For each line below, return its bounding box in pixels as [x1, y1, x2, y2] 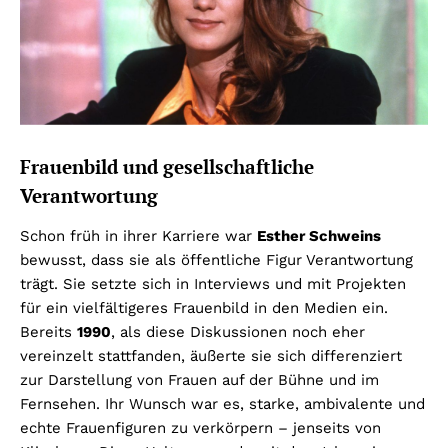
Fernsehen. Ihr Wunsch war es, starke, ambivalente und [20, 394, 425, 413]
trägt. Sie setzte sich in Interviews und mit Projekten [20, 274, 406, 293]
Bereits [20, 322, 77, 341]
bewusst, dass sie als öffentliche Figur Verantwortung [20, 250, 413, 269]
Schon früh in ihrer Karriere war [20, 226, 257, 245]
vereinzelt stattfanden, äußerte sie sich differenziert [20, 346, 402, 365]
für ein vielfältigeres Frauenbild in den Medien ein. [20, 298, 388, 317]
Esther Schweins [257, 226, 381, 245]
